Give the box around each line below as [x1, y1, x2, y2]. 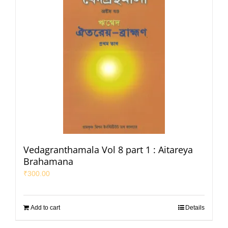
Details [185, 204, 205, 211]
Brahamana [23, 155, 73, 167]
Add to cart [31, 204, 60, 211]
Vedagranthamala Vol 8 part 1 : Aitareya [23, 143, 193, 156]
